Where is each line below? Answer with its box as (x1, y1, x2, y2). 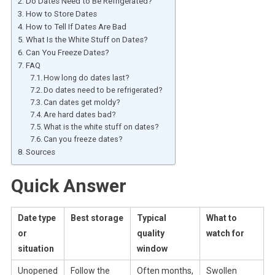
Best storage (70, 213, 123, 223)
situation (17, 244, 54, 254)
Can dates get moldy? (44, 98, 120, 107)
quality (136, 228, 165, 239)
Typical (136, 213, 166, 223)
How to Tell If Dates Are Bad (25, 22, 126, 32)
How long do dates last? (44, 73, 130, 83)
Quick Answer (10, 175, 126, 197)
